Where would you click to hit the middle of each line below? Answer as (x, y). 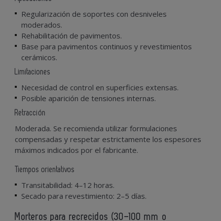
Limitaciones (33, 72)
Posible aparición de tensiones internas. (89, 98)
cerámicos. (39, 57)
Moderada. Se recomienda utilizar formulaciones (96, 128)
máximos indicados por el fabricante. (76, 150)
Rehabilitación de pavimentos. (72, 35)
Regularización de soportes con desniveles (94, 14)
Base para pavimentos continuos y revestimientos (107, 46)
